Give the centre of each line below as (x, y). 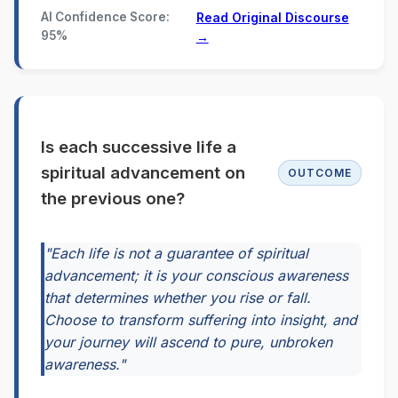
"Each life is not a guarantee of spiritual (176, 253)
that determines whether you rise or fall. (178, 298)
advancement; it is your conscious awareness (196, 275)
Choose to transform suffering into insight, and (201, 320)
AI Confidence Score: (105, 16)
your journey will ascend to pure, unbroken (188, 342)
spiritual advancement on (143, 173)
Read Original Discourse (272, 17)
